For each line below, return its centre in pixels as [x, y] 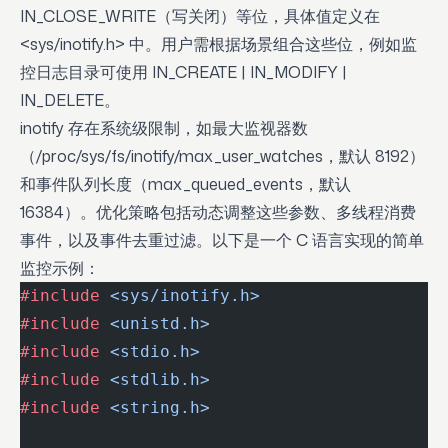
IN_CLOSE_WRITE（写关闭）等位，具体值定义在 [200, 16]
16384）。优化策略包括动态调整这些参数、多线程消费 [218, 212]
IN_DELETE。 [70, 100]
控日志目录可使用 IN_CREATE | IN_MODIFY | [183, 72]
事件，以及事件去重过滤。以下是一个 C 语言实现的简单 [222, 240]
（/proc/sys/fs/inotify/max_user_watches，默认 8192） [222, 156]
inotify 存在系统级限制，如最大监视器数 [164, 128]
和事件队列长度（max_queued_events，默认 [185, 184]
